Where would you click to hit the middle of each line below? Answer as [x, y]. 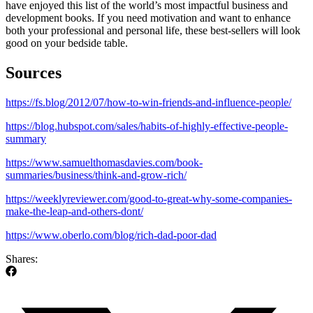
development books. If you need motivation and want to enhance [148, 17]
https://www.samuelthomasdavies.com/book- [104, 162]
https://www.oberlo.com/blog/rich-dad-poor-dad [111, 235]
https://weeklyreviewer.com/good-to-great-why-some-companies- [149, 198]
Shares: [22, 259]
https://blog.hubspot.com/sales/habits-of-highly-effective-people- [147, 126]
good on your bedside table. [70, 43]
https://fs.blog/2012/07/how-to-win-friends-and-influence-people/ [148, 102]
